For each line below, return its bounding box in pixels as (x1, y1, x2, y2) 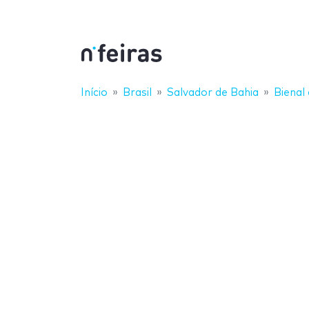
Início (81, 87, 108, 98)
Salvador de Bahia (167, 87, 259, 98)
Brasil (123, 87, 152, 98)
